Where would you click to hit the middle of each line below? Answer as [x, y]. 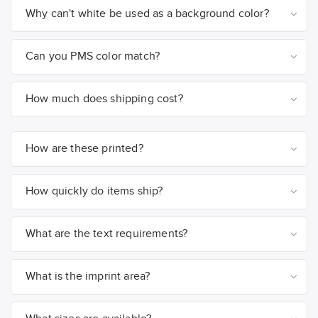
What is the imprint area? [88, 276]
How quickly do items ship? [94, 191]
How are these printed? [84, 148]
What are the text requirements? [107, 234]
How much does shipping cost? [104, 99]
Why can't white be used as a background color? [147, 13]
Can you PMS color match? [93, 56]
